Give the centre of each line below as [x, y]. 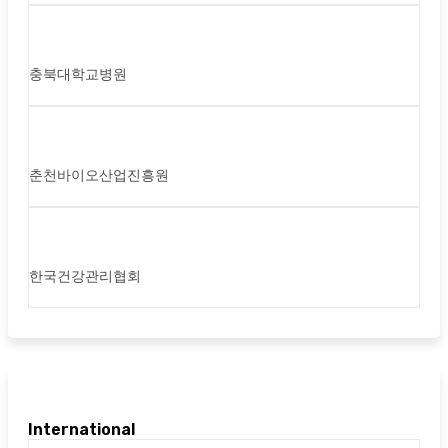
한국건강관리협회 [85, 277]
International [81, 429]
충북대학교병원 [78, 75]
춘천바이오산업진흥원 [99, 176]
